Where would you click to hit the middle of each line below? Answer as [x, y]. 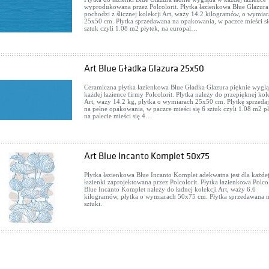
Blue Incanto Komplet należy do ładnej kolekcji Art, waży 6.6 [170, 189]
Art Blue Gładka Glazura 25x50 [144, 68]
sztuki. [93, 204]
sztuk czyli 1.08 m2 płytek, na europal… [141, 28]
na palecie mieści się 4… [118, 116]
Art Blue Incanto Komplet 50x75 [147, 156]
